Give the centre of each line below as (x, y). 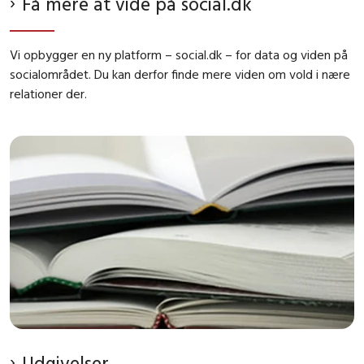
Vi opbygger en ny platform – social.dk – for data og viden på (179, 54)
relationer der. (48, 93)
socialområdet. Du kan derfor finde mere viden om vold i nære (180, 74)
